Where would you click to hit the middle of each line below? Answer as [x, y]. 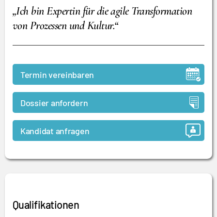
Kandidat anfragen [55, 131]
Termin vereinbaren [57, 74]
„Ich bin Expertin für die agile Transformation [102, 11]
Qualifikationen [46, 204]
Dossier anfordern [54, 102]
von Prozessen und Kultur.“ [65, 25]
